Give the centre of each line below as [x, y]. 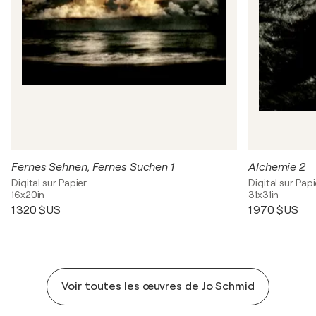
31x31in [264, 194]
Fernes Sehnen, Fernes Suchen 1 [93, 167]
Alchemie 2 [277, 167]
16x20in [28, 194]
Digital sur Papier [49, 182]
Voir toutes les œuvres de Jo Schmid [158, 286]
